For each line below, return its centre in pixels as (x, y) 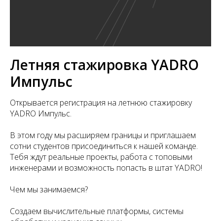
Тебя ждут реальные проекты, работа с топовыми (101, 157)
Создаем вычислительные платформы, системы (97, 211)
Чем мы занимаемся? (49, 189)
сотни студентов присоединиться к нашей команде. (104, 146)
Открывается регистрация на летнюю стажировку (101, 103)
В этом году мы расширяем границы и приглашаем (103, 135)
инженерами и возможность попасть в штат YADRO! (106, 168)
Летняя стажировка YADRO (104, 65)
